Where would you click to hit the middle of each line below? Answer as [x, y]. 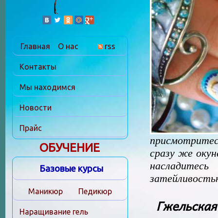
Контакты [38, 67]
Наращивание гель [54, 212]
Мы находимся [47, 87]
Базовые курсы [71, 169]
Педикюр [95, 191]
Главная [35, 46]
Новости [36, 108]
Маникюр [45, 191]
